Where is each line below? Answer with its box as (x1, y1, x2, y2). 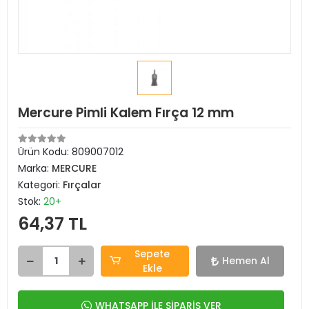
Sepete (134, 246, 170, 261)
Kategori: (18, 178, 63, 192)
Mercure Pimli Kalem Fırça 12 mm (18, 103, 234, 122)
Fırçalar (63, 178, 101, 192)
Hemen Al (221, 254, 270, 268)
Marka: (18, 161, 52, 175)
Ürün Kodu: (18, 145, 72, 159)
